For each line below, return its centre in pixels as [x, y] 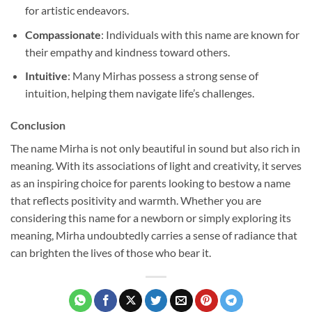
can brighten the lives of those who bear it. [111, 253]
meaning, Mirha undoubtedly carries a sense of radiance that [154, 235]
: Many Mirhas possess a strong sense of [163, 76]
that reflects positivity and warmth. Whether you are [136, 201]
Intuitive [46, 76]
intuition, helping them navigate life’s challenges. [139, 93]
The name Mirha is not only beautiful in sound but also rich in [155, 148]
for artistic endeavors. [77, 10]
